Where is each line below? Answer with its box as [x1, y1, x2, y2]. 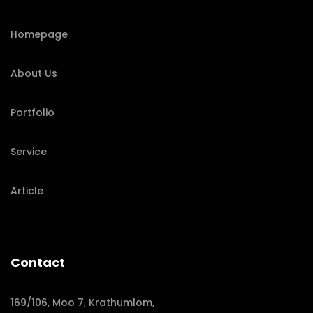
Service [10, 144, 47, 159]
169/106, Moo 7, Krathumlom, [10, 295, 154, 310]
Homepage [10, 27, 68, 41]
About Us [10, 66, 57, 80]
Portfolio [10, 105, 54, 119]
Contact [10, 253, 65, 271]
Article [10, 183, 43, 198]
